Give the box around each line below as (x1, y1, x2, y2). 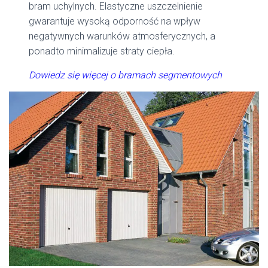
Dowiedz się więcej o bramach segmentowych (29, 69, 223, 81)
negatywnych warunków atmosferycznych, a (29, 30, 216, 42)
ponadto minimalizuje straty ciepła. (29, 45, 175, 57)
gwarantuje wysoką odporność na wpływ (29, 15, 201, 27)
